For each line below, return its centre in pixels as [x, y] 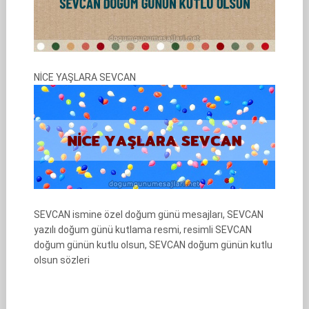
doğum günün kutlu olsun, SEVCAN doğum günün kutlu [153, 245]
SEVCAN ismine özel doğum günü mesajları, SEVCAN [148, 215]
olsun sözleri [61, 260]
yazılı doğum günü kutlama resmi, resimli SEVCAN [142, 230]
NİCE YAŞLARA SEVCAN [84, 77]
